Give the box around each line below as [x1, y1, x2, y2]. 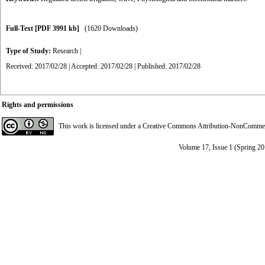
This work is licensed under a [59, 122, 143, 130]
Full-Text [6, 24, 35, 33]
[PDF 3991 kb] [35, 24, 79, 33]
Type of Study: [6, 47, 53, 55]
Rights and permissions [2, 101, 73, 109]
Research [53, 47, 78, 55]
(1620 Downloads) [85, 24, 138, 33]
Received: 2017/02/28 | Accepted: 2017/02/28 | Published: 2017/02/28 [6, 62, 201, 70]
